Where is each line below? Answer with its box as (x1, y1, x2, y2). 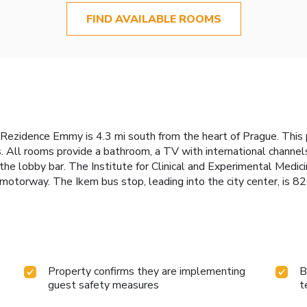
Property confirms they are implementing (48, 263, 246, 279)
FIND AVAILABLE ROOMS (86, 11, 221, 27)
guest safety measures (48, 277, 160, 293)
